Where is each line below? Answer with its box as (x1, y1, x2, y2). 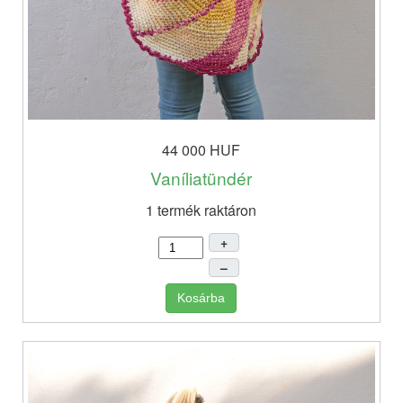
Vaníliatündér (150, 166, 253, 191)
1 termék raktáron (146, 200, 257, 221)
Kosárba (177, 291, 226, 306)
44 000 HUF (162, 139, 241, 161)
